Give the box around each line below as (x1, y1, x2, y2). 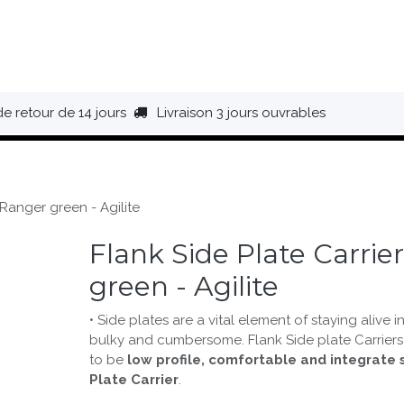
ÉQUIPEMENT (108, 40, 194, 52)
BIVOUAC (230, 40, 288, 52)
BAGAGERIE (324, 40, 398, 52)
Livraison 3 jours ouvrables (157, 105, 329, 121)
